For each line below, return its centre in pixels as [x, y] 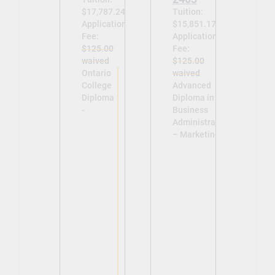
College [96, 86]
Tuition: [188, 12]
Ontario [96, 73]
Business [190, 110]
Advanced [192, 86]
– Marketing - [198, 135]
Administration [201, 122]
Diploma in [193, 98]
